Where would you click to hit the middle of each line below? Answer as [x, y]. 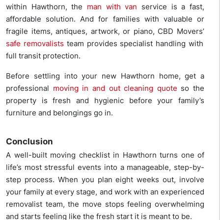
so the [191, 88]
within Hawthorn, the [44, 7]
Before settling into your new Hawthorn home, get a [105, 76]
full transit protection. [43, 56]
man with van [110, 7]
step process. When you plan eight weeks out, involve [105, 180]
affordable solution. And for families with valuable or [105, 19]
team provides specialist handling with [134, 44]
